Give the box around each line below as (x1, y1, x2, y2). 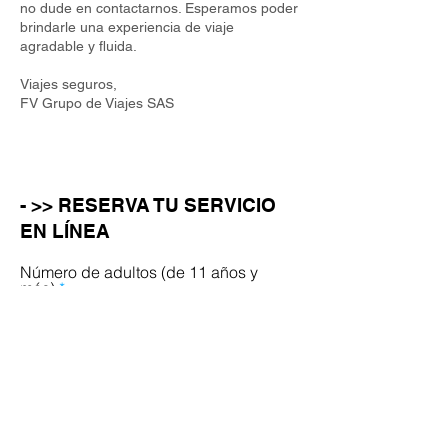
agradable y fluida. (20, 38, 137, 54)
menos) (20, 380, 73, 400)
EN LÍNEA (20, 220, 110, 242)
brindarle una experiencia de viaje (20, 19, 234, 35)
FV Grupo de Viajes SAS (20, 95, 174, 111)
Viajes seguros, (20, 76, 117, 92)
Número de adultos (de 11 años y (20, 262, 258, 282)
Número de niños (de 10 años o (20, 364, 245, 384)
